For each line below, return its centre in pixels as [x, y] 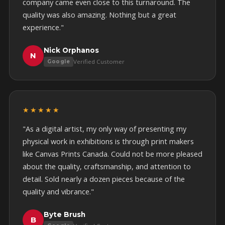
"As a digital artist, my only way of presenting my [104, 129]
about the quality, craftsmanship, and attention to [107, 166]
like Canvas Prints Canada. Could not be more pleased [113, 154]
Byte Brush [65, 214]
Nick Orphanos [71, 50]
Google [59, 62]
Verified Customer [99, 62]
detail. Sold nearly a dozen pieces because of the [104, 179]
